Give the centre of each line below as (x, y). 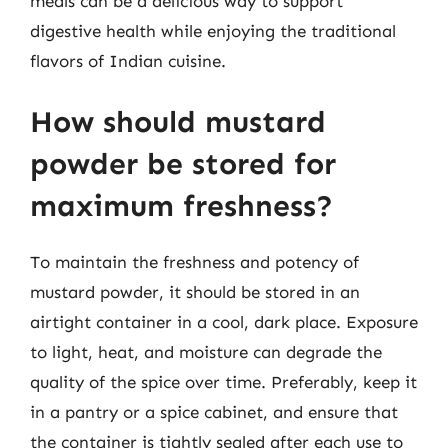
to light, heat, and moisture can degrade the (206, 352)
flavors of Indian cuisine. (128, 60)
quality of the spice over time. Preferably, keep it (223, 382)
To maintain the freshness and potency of (194, 262)
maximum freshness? (181, 206)
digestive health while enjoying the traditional (213, 30)
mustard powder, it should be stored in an (195, 292)
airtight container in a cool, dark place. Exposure (224, 322)
